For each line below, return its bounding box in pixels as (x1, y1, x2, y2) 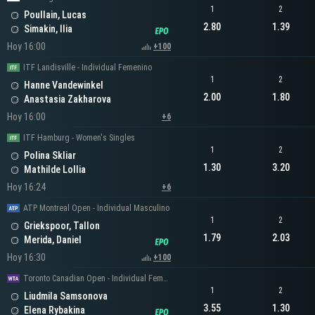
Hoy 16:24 (7, 181, 46, 193)
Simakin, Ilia (24, 23, 72, 35)
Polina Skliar (24, 150, 76, 162)
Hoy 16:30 (7, 252, 46, 264)
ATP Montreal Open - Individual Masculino (23, 203, 169, 214)
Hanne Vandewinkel (24, 79, 103, 91)
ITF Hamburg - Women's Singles (23, 133, 135, 143)
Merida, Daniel (24, 234, 82, 246)
